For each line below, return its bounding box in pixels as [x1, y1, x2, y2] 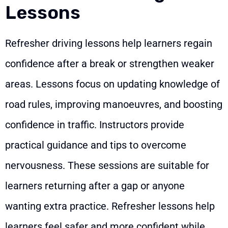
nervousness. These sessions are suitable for [5, 159, 209, 172]
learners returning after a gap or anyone [5, 180, 185, 192]
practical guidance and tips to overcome [5, 139, 186, 152]
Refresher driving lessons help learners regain [5, 37, 212, 50]
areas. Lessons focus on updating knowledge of [5, 78, 220, 91]
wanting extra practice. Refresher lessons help [5, 200, 215, 213]
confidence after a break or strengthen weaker [5, 58, 214, 70]
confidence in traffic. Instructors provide [5, 119, 184, 131]
